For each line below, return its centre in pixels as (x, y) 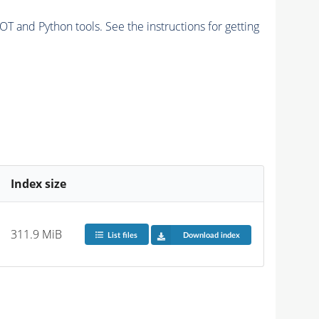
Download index (211, 235)
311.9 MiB (37, 234)
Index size (39, 183)
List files (122, 235)
